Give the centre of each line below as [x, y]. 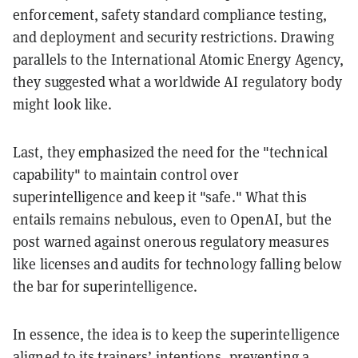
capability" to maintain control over [126, 174]
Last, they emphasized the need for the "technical [170, 152]
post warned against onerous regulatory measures [171, 241]
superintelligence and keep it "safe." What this [160, 197]
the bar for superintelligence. [105, 286]
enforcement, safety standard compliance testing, [170, 14]
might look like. [63, 104]
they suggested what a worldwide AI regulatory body [178, 82]
